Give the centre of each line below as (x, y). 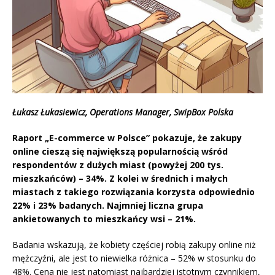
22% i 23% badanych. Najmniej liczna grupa (108, 206)
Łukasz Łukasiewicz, (51, 112)
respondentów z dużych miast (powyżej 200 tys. (118, 165)
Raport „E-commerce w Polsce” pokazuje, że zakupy (127, 138)
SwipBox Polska (203, 112)
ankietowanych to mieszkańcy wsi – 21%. (104, 219)
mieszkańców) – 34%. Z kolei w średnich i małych (120, 179)
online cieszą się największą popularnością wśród (120, 152)
